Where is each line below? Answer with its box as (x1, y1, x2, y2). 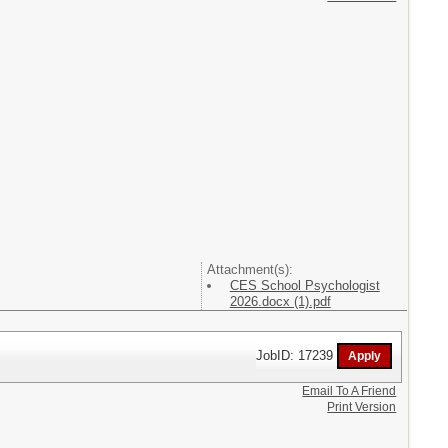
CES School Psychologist (229, 278, 380, 293)
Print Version (327, 399, 397, 414)
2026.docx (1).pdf (229, 294, 331, 309)
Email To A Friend (302, 383, 397, 398)
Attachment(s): (206, 262, 293, 277)
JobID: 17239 (256, 347, 338, 363)
